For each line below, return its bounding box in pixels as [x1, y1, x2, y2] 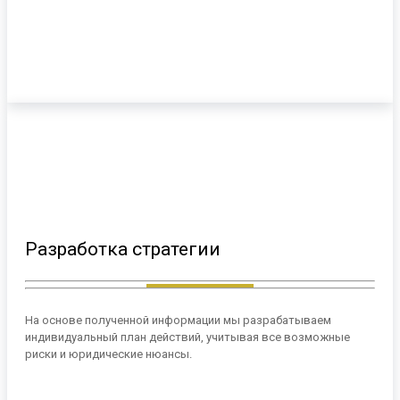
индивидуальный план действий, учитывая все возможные [25, 330, 350, 345]
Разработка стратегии [25, 238, 221, 261]
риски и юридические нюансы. [25, 347, 192, 362]
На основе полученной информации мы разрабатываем [25, 313, 331, 328]
